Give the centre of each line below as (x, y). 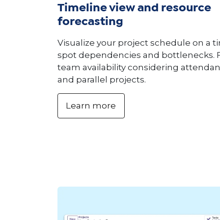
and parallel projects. (102, 79)
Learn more (91, 106)
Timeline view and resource (134, 8)
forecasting (90, 22)
